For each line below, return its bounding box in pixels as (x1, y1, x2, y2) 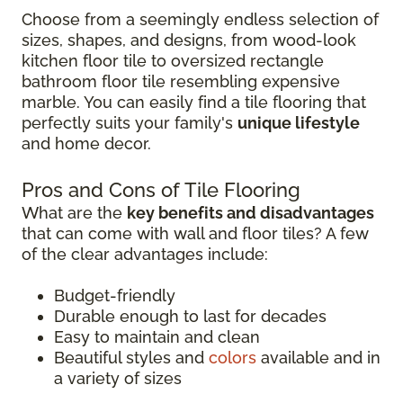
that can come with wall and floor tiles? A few (22, 224, 369, 244)
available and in (256, 348, 381, 368)
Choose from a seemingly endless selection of (22, 10, 379, 30)
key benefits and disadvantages (127, 203, 374, 223)
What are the (22, 203, 127, 223)
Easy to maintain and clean (54, 327, 260, 347)
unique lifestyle (237, 113, 360, 133)
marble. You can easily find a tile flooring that (22, 93, 366, 112)
